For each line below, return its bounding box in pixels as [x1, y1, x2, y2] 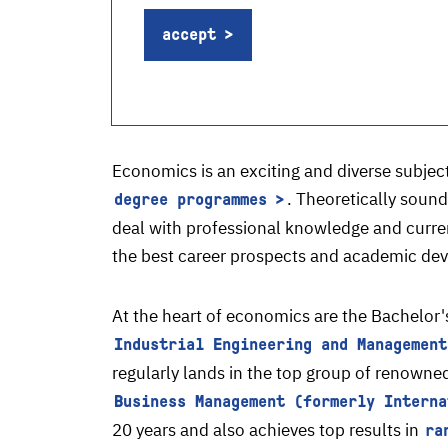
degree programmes [114, 190, 267, 209]
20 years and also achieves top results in [112, 419, 423, 441]
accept [162, 25, 216, 44]
